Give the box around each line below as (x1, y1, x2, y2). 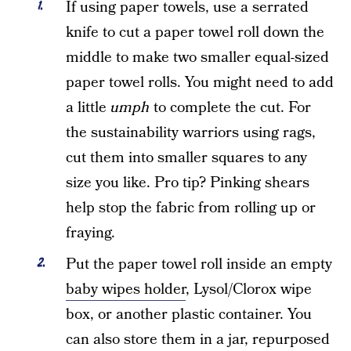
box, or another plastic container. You (66, 304, 312, 325)
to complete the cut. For (150, 97, 311, 118)
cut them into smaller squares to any (66, 147, 307, 168)
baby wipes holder (66, 279, 186, 300)
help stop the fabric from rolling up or (66, 197, 316, 219)
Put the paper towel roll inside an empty (66, 254, 332, 275)
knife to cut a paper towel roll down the (66, 22, 324, 43)
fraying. (66, 223, 115, 244)
